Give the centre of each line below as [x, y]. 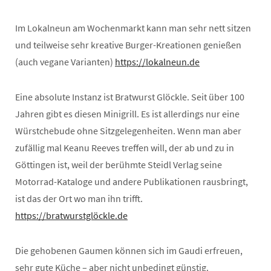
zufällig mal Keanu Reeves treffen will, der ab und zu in [125, 147]
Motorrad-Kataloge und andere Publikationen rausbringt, [132, 181]
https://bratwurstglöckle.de [71, 215]
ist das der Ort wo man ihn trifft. [79, 198]
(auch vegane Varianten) [65, 61]
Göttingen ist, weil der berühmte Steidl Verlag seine [119, 164]
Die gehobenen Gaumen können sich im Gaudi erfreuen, [129, 250]
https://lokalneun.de [157, 61]
